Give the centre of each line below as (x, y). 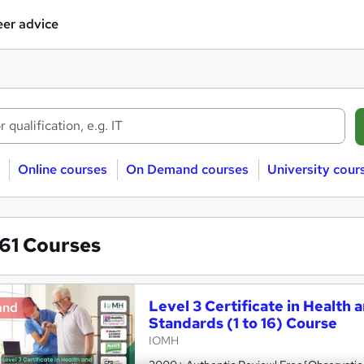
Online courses (62, 169)
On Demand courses (187, 169)
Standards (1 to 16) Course (243, 323)
